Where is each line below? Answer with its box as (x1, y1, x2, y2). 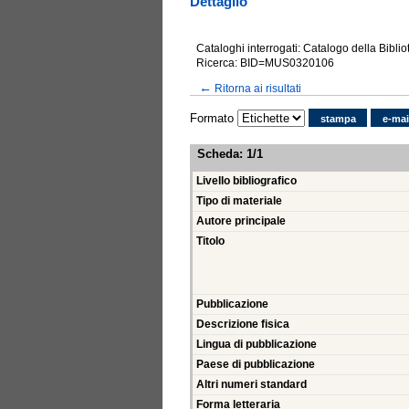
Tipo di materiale (196, 195, 282, 207)
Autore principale (196, 215, 286, 227)
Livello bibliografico (196, 175, 297, 187)
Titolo (196, 236, 225, 247)
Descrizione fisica (196, 319, 289, 330)
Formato (190, 110, 234, 125)
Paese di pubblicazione (196, 359, 315, 371)
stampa (320, 112, 356, 124)
